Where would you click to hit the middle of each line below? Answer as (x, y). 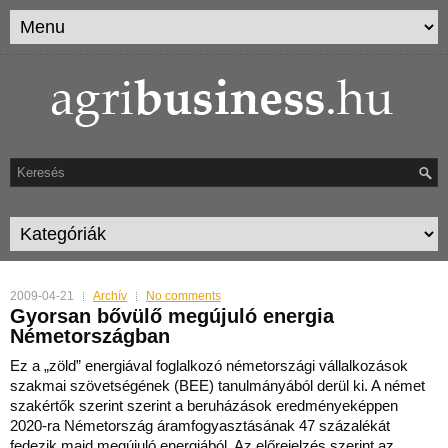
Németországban (90, 336)
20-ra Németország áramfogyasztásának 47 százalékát (208, 425)
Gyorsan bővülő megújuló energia (172, 316)
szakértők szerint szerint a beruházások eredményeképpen (204, 405)
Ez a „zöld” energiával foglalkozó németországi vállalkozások (209, 365)
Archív (110, 296)
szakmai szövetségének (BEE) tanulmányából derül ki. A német (217, 385)
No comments (183, 296)
